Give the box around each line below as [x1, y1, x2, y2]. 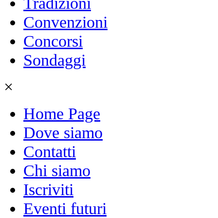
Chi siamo [23, 161, 91, 180]
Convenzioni [23, 13, 108, 32]
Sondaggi [23, 51, 86, 70]
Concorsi [23, 32, 83, 51]
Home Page [23, 104, 100, 123]
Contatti [23, 142, 76, 161]
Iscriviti [23, 180, 73, 199]
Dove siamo [23, 123, 103, 142]
